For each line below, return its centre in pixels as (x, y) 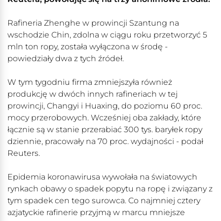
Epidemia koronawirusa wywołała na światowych (102, 177)
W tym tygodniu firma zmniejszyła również (90, 82)
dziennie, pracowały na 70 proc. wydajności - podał (105, 142)
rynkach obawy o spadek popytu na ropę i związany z (110, 189)
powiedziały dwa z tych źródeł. (66, 59)
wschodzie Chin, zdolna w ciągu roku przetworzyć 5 (107, 35)
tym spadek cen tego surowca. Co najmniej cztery (104, 201)
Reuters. (24, 153)
